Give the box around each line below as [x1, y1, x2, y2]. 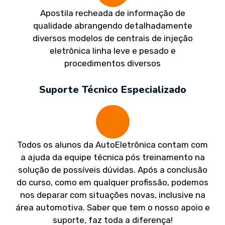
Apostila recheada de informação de [40, 8, 185, 18]
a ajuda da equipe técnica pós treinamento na [20, 152, 205, 162]
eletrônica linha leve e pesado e [49, 45, 176, 56]
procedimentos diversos [64, 58, 161, 68]
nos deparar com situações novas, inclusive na [20, 189, 205, 200]
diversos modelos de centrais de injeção [32, 33, 193, 43]
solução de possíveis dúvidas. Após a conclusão [18, 164, 207, 175]
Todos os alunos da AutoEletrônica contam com [17, 139, 208, 150]
